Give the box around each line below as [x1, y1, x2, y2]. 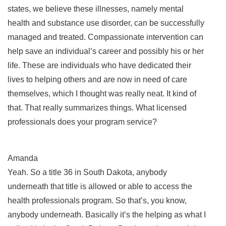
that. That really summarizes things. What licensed [8, 103, 187, 112]
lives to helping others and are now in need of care [8, 75, 187, 84]
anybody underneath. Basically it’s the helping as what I [8, 210, 206, 219]
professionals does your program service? [8, 117, 159, 126]
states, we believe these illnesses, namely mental [8, 4, 184, 13]
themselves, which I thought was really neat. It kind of [8, 89, 196, 98]
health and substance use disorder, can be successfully [8, 18, 204, 27]
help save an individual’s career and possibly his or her [8, 46, 204, 55]
